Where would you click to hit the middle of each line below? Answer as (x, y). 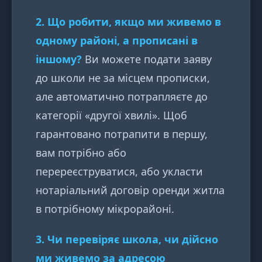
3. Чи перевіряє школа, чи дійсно (127, 239)
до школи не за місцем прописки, (123, 78)
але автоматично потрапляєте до (122, 97)
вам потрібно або (81, 153)
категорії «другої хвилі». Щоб (111, 116)
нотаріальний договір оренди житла (130, 190)
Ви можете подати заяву (147, 59)
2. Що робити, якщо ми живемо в (128, 22)
